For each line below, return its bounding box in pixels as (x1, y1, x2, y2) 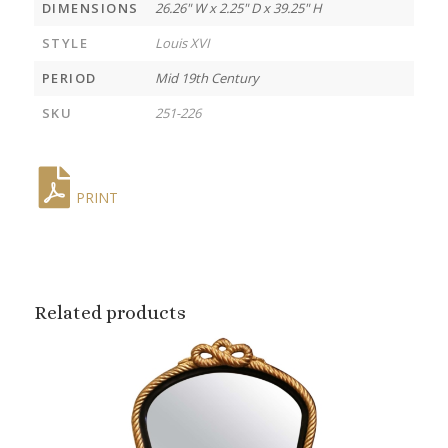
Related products (33, 301, 186, 323)
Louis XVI (154, 33, 210, 52)
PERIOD (41, 68, 97, 87)
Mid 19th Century (154, 68, 259, 87)
